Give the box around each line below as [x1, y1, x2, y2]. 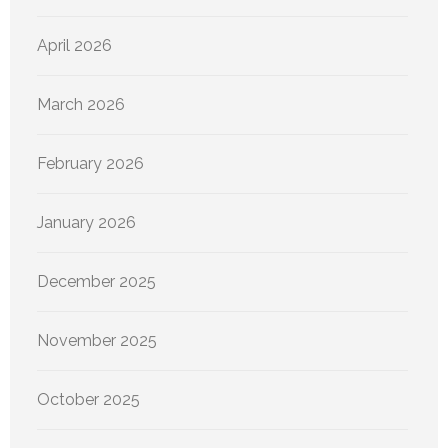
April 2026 [37, 36, 112, 56]
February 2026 [37, 154, 144, 174]
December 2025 [37, 272, 156, 292]
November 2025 [37, 331, 157, 351]
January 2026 [37, 213, 136, 233]
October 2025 [37, 390, 140, 410]
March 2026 [37, 95, 125, 115]
